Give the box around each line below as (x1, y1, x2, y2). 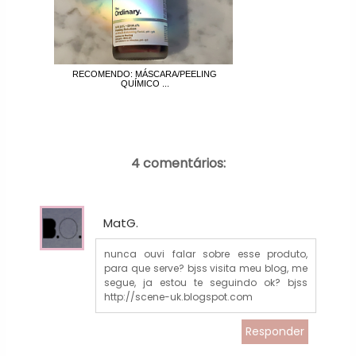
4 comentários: (130, 153, 226, 172)
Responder (246, 323, 305, 340)
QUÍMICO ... (120, 78, 169, 88)
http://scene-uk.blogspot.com (103, 290, 253, 304)
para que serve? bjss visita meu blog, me (103, 261, 308, 276)
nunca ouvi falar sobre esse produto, (103, 247, 308, 261)
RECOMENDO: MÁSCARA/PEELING (72, 68, 218, 79)
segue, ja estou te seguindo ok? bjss (103, 276, 308, 290)
